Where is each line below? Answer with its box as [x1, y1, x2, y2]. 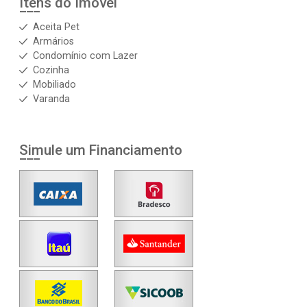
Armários [33, 36, 74, 47]
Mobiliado [33, 79, 76, 90]
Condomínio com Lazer [33, 50, 138, 62]
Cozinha [33, 64, 69, 76]
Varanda [33, 93, 70, 105]
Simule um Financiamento [19, 142, 182, 158]
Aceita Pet [33, 21, 79, 33]
